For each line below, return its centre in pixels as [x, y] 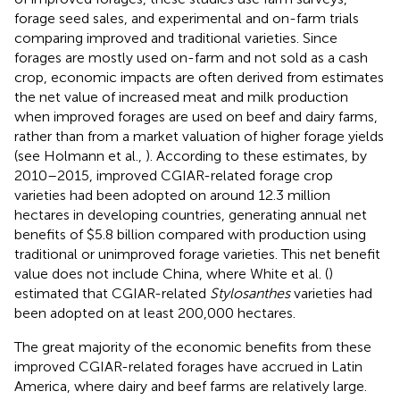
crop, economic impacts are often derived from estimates [199, 77]
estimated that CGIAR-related [112, 293]
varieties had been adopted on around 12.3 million [172, 195]
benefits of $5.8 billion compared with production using [190, 234]
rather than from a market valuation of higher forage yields [199, 136]
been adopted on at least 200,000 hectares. [155, 312]
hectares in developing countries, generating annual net [191, 214]
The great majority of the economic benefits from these [193, 346]
